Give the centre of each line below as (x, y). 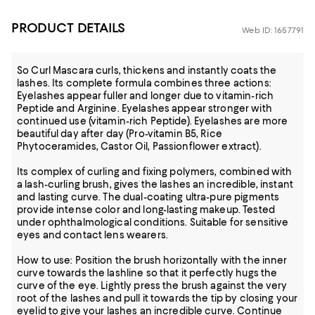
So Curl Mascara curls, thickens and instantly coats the (147, 70)
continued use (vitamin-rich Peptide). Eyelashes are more (153, 121)
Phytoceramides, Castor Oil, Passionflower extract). (139, 146)
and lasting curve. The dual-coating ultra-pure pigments (148, 197)
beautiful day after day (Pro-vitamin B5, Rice (120, 134)
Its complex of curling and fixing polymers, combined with (155, 172)
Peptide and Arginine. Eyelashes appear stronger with (144, 108)
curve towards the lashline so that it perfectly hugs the (147, 273)
